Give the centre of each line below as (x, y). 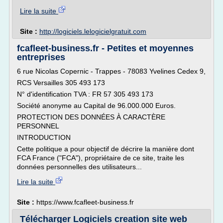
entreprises (41, 57)
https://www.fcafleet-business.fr (85, 202)
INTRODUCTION (44, 137)
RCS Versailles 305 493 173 (61, 83)
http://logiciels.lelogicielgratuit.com (93, 31)
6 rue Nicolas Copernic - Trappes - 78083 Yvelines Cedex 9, (111, 71)
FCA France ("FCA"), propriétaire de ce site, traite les (101, 158)
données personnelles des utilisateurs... (79, 167)
